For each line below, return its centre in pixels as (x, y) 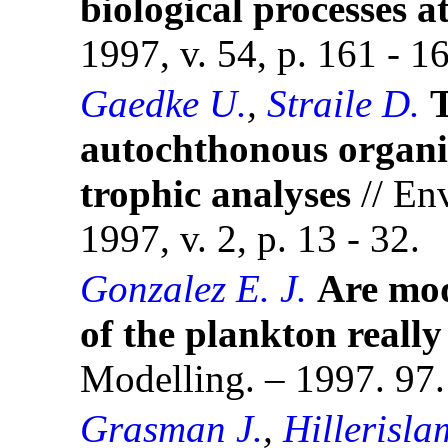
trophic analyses (215, 194)
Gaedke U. (163, 104)
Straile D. (343, 104)
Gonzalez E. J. (193, 289)
